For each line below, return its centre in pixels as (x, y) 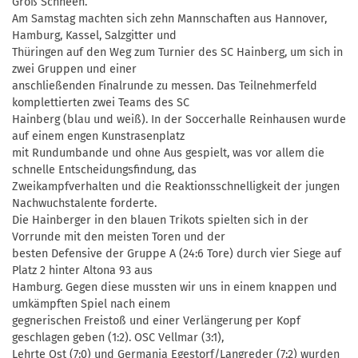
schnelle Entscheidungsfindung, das (104, 169)
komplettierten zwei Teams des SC (101, 102)
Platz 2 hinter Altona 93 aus (82, 270)
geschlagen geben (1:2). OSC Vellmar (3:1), (118, 337)
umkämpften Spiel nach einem (91, 304)
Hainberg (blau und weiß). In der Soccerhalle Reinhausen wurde (179, 119)
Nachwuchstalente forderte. (84, 203)
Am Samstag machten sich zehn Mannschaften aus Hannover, (169, 18)
